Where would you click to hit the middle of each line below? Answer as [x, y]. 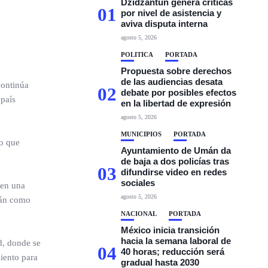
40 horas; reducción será [173, 252]
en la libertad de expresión [176, 103]
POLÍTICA [137, 54]
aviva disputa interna [165, 24]
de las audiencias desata [172, 82]
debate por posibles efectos [179, 92]
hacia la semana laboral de [176, 241]
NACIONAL [139, 214]
